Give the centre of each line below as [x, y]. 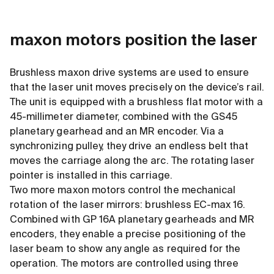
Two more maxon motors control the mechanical [123, 191]
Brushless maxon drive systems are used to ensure [130, 74]
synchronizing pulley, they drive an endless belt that [129, 147]
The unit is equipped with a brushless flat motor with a [136, 103]
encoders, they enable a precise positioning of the [128, 235]
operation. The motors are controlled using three [124, 265]
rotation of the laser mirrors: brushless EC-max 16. [128, 206]
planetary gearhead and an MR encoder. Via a [117, 132]
